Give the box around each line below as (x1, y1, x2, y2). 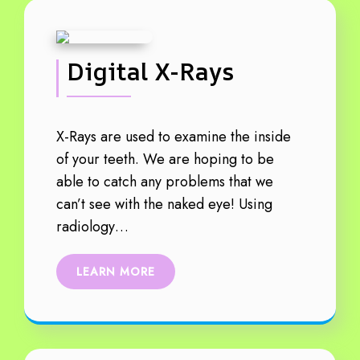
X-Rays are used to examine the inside (56, 125, 291, 147)
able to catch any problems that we (56, 170, 273, 192)
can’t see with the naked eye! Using (56, 193, 272, 215)
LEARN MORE (76, 263, 155, 280)
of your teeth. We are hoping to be (56, 148, 274, 170)
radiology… (56, 215, 129, 237)
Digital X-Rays (67, 54, 234, 88)
